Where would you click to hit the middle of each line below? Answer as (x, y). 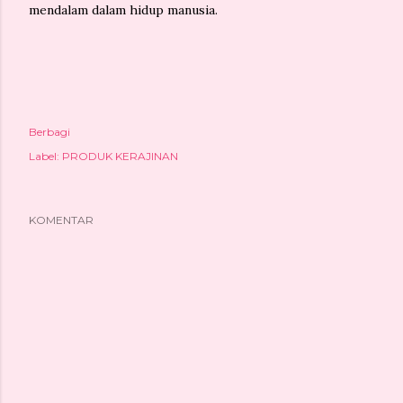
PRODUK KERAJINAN (120, 156)
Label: (44, 156)
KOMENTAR (61, 219)
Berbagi (49, 131)
